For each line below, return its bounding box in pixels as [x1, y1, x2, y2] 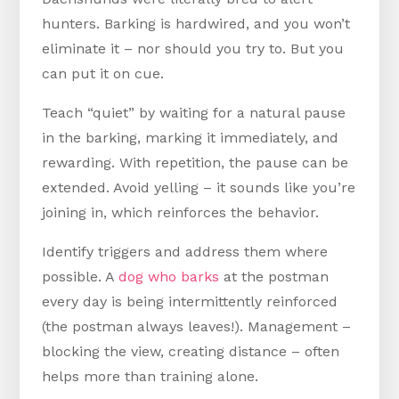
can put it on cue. [42, 65, 165, 83]
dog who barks [118, 268, 224, 286]
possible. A [42, 268, 119, 286]
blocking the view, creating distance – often [42, 343, 340, 361]
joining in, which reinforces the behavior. [42, 204, 320, 222]
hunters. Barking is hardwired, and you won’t [42, 15, 351, 33]
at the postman [224, 268, 330, 286]
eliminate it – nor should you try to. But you [42, 40, 345, 58]
